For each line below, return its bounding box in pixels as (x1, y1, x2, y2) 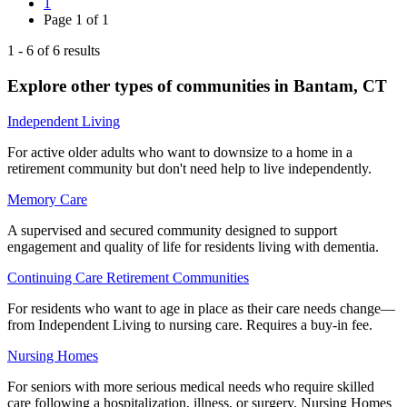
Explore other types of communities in (7, 75, 293, 95)
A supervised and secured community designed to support (7, 222, 337, 238)
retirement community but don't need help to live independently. (7, 160, 372, 176)
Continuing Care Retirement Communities (7, 269, 249, 285)
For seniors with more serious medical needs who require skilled (7, 378, 374, 394)
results (60, 43, 100, 59)
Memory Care (7, 191, 87, 207)
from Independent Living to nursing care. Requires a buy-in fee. (7, 316, 372, 333)
